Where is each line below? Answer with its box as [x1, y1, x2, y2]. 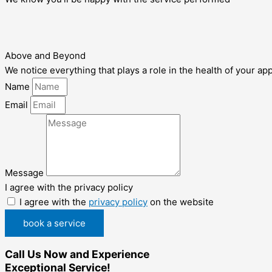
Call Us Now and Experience [5, 247, 149, 260]
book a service [23, 217, 86, 229]
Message [5, 167, 46, 178]
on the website [148, 196, 214, 208]
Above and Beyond [5, 50, 86, 61]
